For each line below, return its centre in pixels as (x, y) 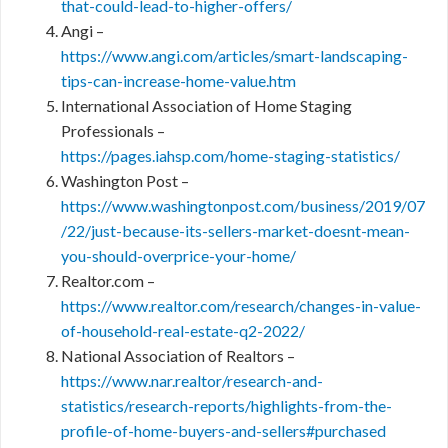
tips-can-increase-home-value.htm (178, 80)
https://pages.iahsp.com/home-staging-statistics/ (230, 155)
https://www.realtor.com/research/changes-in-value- (241, 305)
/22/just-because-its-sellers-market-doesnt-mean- (235, 230)
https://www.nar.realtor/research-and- (192, 380)
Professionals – (113, 130)
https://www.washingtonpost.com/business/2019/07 (243, 205)
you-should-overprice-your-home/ (178, 255)
